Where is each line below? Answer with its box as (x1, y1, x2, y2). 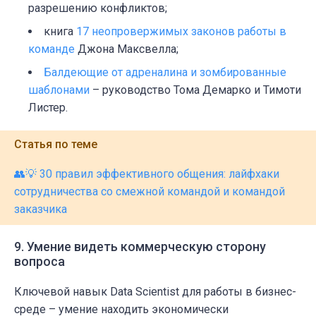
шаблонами (28, 83, 90, 97)
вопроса (14, 254, 65, 269)
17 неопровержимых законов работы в (76, 25, 286, 39)
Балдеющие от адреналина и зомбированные (44, 66, 286, 80)
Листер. (28, 101, 68, 115)
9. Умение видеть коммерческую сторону (14, 239, 266, 255)
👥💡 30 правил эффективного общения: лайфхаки (14, 167, 279, 181)
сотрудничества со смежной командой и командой (14, 185, 285, 199)
